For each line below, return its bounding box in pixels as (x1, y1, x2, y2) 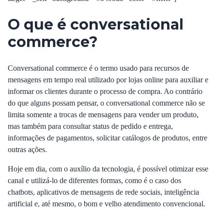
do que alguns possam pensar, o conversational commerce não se (8, 99, 205, 107)
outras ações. (8, 145, 47, 154)
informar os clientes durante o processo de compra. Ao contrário (8, 87, 202, 95)
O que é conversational (8, 15, 184, 33)
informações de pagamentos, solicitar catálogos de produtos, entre (8, 134, 207, 142)
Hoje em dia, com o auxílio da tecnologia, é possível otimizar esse (8, 165, 208, 173)
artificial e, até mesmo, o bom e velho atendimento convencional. (8, 200, 205, 208)
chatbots (8, 188, 33, 196)
